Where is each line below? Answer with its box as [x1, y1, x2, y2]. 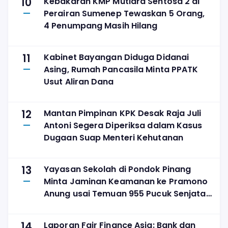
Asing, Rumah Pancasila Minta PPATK [44, 63, 198, 75]
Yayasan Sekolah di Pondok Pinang [44, 163, 191, 175]
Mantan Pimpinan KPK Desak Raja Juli [44, 107, 202, 119]
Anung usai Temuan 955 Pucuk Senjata [44, 187, 206, 199]
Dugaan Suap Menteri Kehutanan [44, 131, 183, 144]
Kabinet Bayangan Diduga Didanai [44, 51, 189, 63]
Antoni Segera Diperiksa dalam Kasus [44, 119, 203, 131]
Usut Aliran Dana [44, 75, 114, 88]
